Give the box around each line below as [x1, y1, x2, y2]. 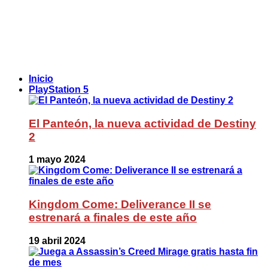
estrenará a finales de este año [29, 211, 197, 224]
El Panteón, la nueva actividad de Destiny [29, 117, 256, 130]
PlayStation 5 [29, 84, 89, 95]
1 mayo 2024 [29, 154, 86, 165]
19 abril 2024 [29, 235, 86, 246]
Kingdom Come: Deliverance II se [29, 197, 211, 211]
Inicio [29, 73, 53, 84]
